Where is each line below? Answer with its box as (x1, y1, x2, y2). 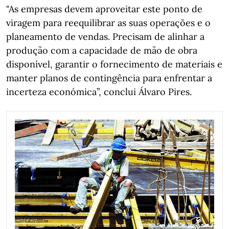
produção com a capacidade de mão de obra (6, 44, 197, 56)
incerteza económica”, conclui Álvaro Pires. (6, 85, 192, 98)
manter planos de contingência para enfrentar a (6, 72, 212, 84)
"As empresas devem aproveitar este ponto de (6, 3, 202, 15)
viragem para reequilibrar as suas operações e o (6, 16, 211, 29)
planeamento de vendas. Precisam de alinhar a (6, 30, 204, 42)
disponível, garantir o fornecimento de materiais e (6, 58, 222, 70)
